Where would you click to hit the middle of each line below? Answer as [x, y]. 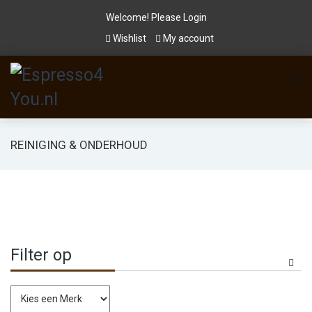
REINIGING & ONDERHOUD [79, 145]
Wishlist [130, 38]
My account [187, 38]
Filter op [41, 255]
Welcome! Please [144, 17]
